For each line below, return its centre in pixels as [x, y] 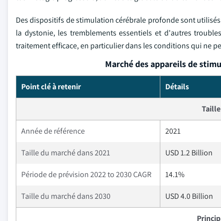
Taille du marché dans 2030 [66, 196]
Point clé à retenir [51, 87]
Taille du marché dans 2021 [66, 153]
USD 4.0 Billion [189, 196]
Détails [177, 87]
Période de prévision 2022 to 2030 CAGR [86, 174]
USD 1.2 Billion [189, 153]
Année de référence [53, 131]
